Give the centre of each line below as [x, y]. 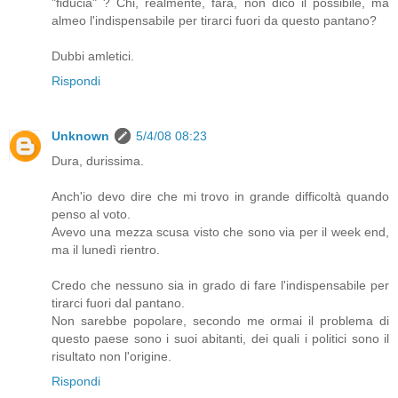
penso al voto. [91, 215]
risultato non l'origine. [111, 357]
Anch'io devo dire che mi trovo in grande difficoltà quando [220, 197]
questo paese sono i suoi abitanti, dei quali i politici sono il [220, 339]
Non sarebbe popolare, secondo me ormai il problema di [220, 321]
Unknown [80, 136]
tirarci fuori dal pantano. [118, 303]
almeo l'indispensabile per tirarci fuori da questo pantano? [214, 21]
